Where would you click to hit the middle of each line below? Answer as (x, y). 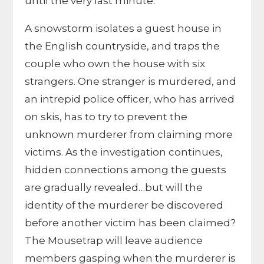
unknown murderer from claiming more (129, 134)
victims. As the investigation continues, (124, 152)
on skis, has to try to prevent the (106, 117)
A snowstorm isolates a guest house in (123, 28)
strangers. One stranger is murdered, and (131, 81)
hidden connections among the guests (126, 170)
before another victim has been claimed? (131, 223)
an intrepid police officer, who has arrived (130, 99)
